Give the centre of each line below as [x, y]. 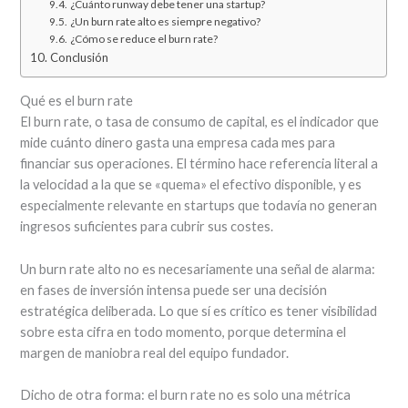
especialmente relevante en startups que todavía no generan [199, 206]
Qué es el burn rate [77, 101]
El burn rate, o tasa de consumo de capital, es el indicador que [200, 122]
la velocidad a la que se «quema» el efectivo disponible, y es [191, 185]
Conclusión [80, 57]
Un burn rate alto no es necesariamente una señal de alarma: [198, 269]
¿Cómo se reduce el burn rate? [143, 38]
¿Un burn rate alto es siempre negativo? [165, 21]
